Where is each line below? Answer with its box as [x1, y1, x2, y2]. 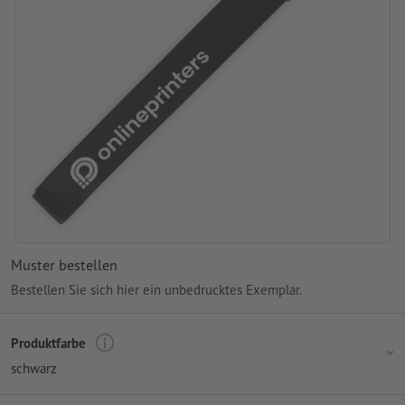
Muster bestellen [11, 254, 118, 274]
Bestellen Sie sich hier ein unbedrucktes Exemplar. [11, 281, 302, 299]
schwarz [11, 360, 57, 378]
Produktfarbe [11, 334, 86, 352]
